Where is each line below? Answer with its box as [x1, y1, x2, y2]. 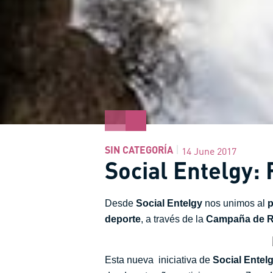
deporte [105, 214, 141, 224]
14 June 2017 [182, 145, 236, 157]
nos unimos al [202, 198, 268, 208]
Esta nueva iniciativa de [105, 254, 213, 265]
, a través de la [141, 214, 206, 224]
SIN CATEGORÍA [105, 143, 173, 155]
